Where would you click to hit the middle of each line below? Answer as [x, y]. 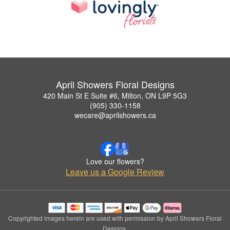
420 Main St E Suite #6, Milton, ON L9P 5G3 [115, 96]
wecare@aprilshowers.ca [115, 115]
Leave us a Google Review [115, 172]
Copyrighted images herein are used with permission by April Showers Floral [115, 218]
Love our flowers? [115, 161]
